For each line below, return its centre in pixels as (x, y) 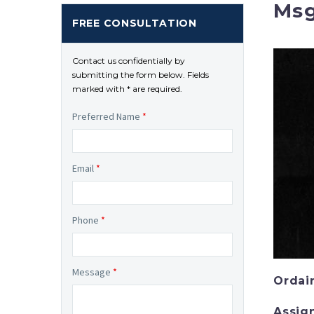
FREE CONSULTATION (135, 23)
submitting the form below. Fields (141, 75)
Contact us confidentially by (129, 61)
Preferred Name (107, 116)
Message (93, 272)
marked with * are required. (127, 89)
